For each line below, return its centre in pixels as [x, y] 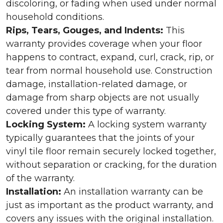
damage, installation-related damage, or [97, 84]
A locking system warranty [147, 124]
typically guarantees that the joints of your [100, 138]
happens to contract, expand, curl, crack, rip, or [110, 57]
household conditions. [55, 17]
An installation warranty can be [132, 192]
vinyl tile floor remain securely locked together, [111, 151]
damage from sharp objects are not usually [103, 98]
